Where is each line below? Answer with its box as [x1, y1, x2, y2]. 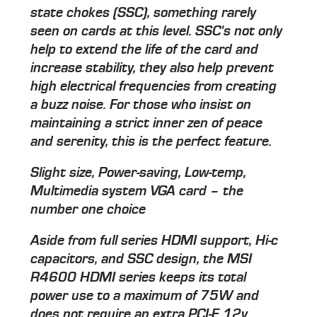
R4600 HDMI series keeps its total [30, 270, 247, 286]
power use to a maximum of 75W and [30, 288, 260, 304]
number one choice [30, 202, 146, 218]
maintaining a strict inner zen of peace [30, 115, 263, 132]
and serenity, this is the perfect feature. [30, 134, 272, 150]
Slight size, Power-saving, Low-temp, [30, 165, 247, 181]
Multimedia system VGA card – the [30, 183, 244, 200]
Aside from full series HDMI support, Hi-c [30, 233, 279, 249]
